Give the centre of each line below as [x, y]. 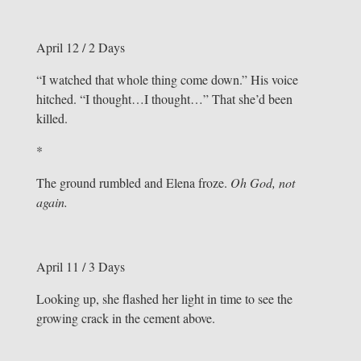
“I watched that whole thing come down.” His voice [167, 80]
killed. [52, 118]
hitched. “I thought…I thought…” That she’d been [164, 99]
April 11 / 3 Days [80, 267]
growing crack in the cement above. [125, 318]
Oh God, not [262, 183]
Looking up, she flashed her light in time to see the [164, 299]
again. [54, 202]
